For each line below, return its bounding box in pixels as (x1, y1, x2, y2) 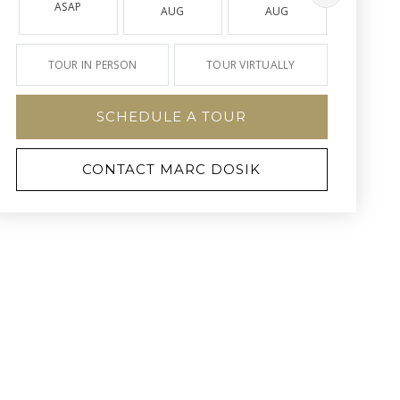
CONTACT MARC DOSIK (82, 161, 261, 178)
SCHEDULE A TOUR (96, 108, 246, 125)
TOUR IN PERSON (47, 57, 137, 72)
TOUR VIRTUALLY (206, 57, 296, 72)
